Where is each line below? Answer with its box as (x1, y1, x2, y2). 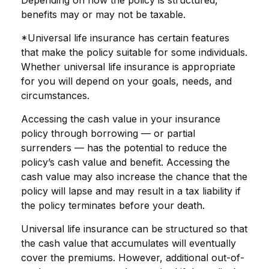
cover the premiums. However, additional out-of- (21, 251, 244, 264)
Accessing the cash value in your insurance (21, 112, 220, 125)
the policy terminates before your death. (21, 199, 205, 211)
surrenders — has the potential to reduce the (21, 141, 227, 154)
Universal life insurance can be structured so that (21, 222, 247, 235)
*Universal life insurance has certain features (21, 31, 229, 44)
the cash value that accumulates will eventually (21, 237, 236, 249)
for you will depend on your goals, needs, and (21, 74, 232, 87)
